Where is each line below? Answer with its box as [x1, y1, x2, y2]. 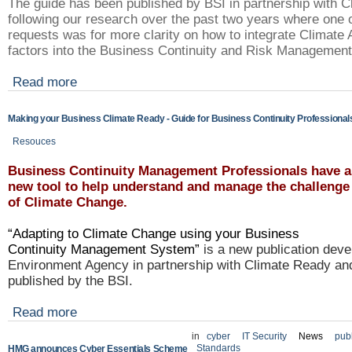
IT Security [242, 331, 290, 343]
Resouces [13, 136, 56, 148]
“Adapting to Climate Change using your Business [8, 226, 299, 242]
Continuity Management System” [8, 242, 200, 258]
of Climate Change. [8, 195, 131, 211]
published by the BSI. [8, 273, 133, 289]
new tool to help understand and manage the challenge [8, 179, 350, 195]
